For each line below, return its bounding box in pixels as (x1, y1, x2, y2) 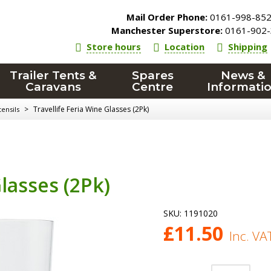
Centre (132, 80, 174, 94)
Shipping (228, 41, 268, 53)
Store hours (87, 41, 142, 53)
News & (220, 68, 266, 82)
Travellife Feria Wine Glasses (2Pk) (33, 104, 149, 114)
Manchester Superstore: (111, 24, 223, 36)
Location (165, 41, 205, 53)
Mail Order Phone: (126, 11, 208, 23)
